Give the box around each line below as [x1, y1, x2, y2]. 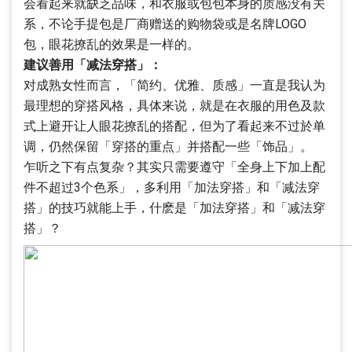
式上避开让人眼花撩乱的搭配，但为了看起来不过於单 [24, 119, 325, 134]
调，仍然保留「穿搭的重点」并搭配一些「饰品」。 [24, 139, 313, 154]
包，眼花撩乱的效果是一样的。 [24, 37, 200, 52]
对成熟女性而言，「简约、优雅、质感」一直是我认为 [24, 78, 325, 93]
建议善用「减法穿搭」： [24, 57, 162, 72]
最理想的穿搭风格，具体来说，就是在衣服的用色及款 [24, 98, 325, 113]
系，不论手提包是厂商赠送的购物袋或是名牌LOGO [24, 16, 306, 31]
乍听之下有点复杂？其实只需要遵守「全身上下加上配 [24, 159, 325, 174]
